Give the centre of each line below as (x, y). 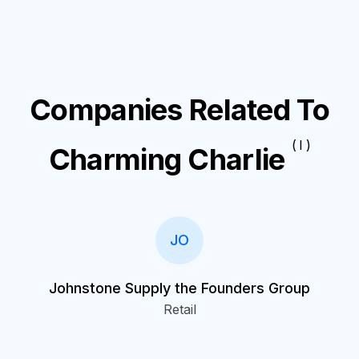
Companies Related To (179, 110)
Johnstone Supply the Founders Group (179, 288)
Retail (179, 309)
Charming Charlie (167, 159)
